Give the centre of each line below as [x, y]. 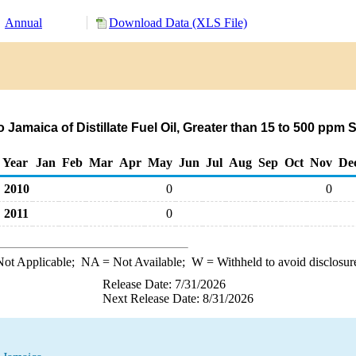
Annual [23, 23]
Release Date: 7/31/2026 [164, 284]
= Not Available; [145, 262]
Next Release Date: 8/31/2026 [178, 298]
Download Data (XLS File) [178, 23]
